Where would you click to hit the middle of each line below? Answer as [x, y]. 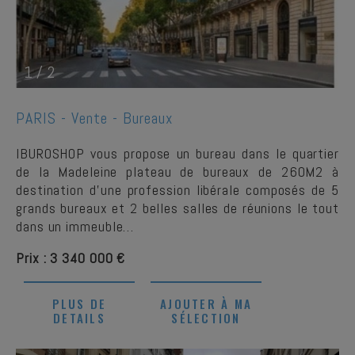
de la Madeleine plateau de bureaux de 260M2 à [177, 172]
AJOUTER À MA [206, 303]
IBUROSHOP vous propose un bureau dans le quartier [177, 153]
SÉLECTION [206, 318]
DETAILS [79, 318]
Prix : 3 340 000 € [71, 258]
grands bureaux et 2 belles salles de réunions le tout [177, 208]
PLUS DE [79, 303]
